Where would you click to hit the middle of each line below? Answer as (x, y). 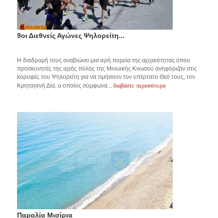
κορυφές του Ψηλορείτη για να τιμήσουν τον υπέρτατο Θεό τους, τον (106, 77)
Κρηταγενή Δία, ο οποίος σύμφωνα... (65, 86)
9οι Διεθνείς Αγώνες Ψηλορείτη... (71, 36)
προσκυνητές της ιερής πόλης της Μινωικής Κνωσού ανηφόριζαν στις (107, 69)
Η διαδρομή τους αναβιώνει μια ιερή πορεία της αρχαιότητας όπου (104, 61)
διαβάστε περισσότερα (139, 86)
